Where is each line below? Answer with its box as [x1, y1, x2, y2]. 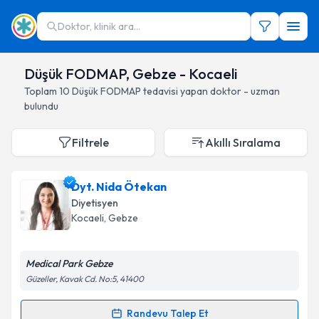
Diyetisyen [71, 197, 118, 209]
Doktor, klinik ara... [58, 20, 140, 33]
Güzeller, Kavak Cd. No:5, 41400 [26, 273, 144, 284]
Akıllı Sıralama [205, 135, 281, 150]
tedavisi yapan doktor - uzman [143, 85, 280, 98]
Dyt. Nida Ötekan [71, 179, 167, 194]
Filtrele [72, 135, 109, 150]
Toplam [24, 85, 59, 98]
